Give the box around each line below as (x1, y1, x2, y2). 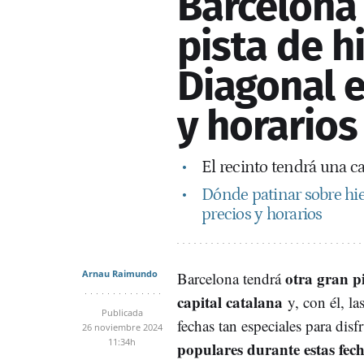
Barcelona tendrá (177, 267, 281, 288)
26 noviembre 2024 (81, 320, 162, 333)
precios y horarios (201, 204, 323, 224)
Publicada (101, 305, 143, 318)
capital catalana (177, 290, 283, 313)
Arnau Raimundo (82, 266, 158, 279)
